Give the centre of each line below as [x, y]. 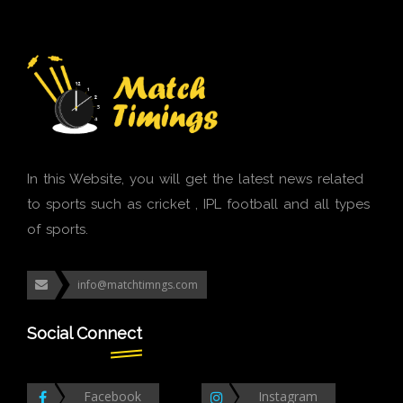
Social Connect [85, 334]
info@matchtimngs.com [138, 285]
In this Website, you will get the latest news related [195, 179]
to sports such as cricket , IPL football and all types [198, 205]
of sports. [58, 230]
